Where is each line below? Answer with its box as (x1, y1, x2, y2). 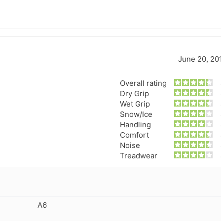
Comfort (119, 130, 149, 140)
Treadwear (119, 150, 157, 160)
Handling (119, 119, 151, 129)
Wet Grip (119, 99, 150, 109)
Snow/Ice (119, 109, 152, 119)
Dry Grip (119, 88, 149, 98)
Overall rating (119, 78, 167, 88)
